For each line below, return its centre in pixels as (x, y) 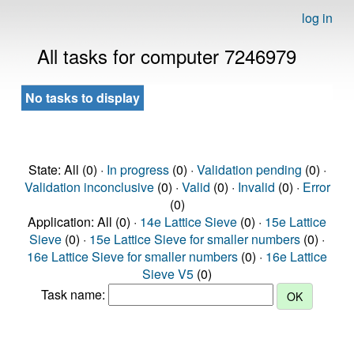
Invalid (256, 187)
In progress (137, 169)
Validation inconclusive (89, 187)
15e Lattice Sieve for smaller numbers (195, 239)
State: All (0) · (67, 169)
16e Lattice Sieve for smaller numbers (132, 256)
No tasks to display (83, 98)
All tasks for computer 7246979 (167, 56)
